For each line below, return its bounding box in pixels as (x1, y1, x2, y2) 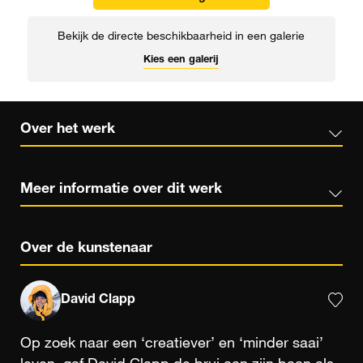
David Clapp (61, 293, 135, 307)
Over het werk (20, 122, 115, 137)
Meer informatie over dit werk (20, 181, 222, 197)
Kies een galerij (143, 54, 220, 66)
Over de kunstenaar (20, 241, 152, 257)
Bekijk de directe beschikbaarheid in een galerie (58, 31, 305, 43)
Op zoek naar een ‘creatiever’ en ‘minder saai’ (20, 336, 323, 352)
